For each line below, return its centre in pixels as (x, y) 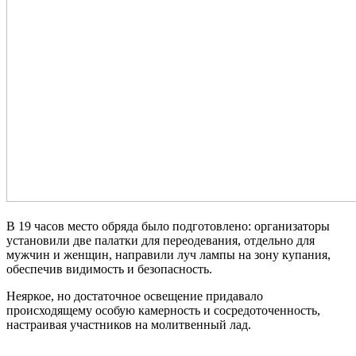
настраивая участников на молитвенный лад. (129, 324)
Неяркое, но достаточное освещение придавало (135, 296)
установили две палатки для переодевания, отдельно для (161, 240)
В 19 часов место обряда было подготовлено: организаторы (168, 226)
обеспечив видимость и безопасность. (109, 269)
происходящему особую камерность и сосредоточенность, (163, 310)
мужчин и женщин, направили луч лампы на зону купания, (168, 254)
